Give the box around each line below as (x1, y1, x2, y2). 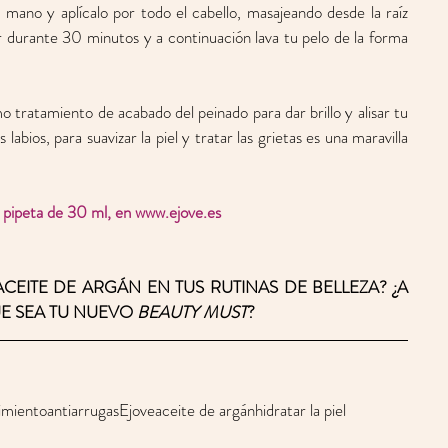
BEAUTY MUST (137, 300, 247, 325)
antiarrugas (47, 398, 119, 423)
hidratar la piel (255, 398, 346, 423)
